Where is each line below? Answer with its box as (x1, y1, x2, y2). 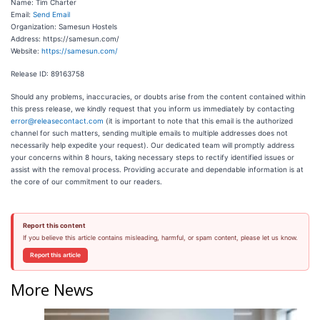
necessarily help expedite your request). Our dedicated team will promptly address (11, 141, 294, 149)
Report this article (29, 251, 81, 259)
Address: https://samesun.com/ (11, 34, 119, 43)
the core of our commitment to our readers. (11, 177, 162, 186)
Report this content (22, 221, 86, 229)
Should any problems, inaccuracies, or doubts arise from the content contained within (11, 92, 306, 101)
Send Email (33, 10, 70, 19)
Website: (11, 46, 41, 55)
